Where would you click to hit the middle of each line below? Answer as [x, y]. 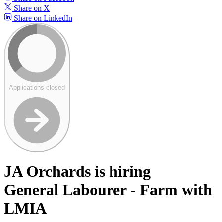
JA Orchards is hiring [77, 172]
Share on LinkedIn [42, 18]
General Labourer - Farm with [108, 190]
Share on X [31, 8]
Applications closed [37, 87]
